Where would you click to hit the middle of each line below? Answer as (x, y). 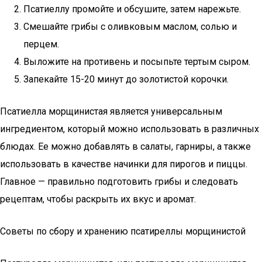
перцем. (41, 44)
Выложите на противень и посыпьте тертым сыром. (137, 62)
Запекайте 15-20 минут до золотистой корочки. (126, 79)
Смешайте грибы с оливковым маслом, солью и (130, 27)
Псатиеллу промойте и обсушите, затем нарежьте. (132, 9)
